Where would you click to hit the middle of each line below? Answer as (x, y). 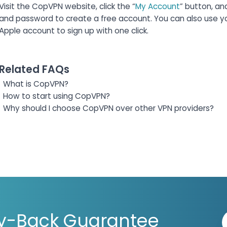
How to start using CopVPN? (56, 96)
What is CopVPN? (35, 84)
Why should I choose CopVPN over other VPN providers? (108, 108)
